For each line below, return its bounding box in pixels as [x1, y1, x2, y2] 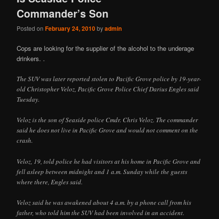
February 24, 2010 [45, 24, 96, 33]
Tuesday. [17, 95, 40, 104]
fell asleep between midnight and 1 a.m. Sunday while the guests [17, 167, 188, 176]
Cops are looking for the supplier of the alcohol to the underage [17, 44, 195, 53]
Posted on [17, 24, 45, 33]
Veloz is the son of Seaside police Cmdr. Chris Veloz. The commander [17, 115, 198, 125]
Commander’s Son [17, 5, 109, 21]
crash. [17, 136, 33, 145]
